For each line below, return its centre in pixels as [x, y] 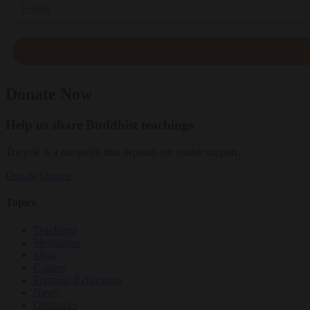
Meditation [57, 242]
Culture [49, 267]
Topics [21, 203]
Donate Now [49, 94]
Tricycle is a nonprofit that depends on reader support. [123, 152]
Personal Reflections [78, 280]
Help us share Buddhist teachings [100, 125]
